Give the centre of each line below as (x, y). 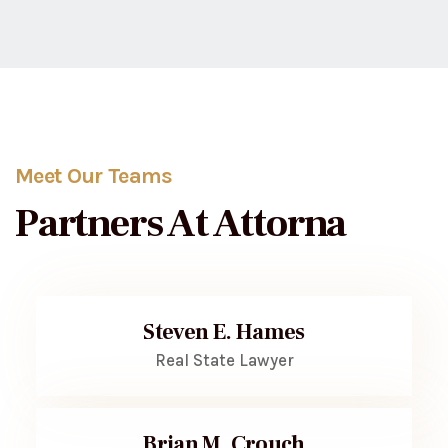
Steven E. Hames (224, 332)
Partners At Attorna (181, 223)
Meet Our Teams (94, 176)
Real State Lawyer (224, 360)
